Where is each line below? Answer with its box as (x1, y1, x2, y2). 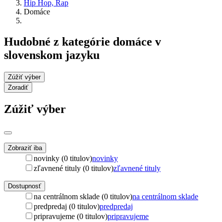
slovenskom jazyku (4, 48, 100, 61)
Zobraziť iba (8, 144, 42, 152)
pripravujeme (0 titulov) (34, 212, 108, 221)
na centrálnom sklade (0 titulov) (34, 192, 132, 201)
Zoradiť (8, 83, 28, 91)
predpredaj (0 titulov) (34, 202, 100, 211)
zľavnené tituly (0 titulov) (34, 164, 113, 172)
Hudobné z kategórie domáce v (4, 35, 161, 48)
